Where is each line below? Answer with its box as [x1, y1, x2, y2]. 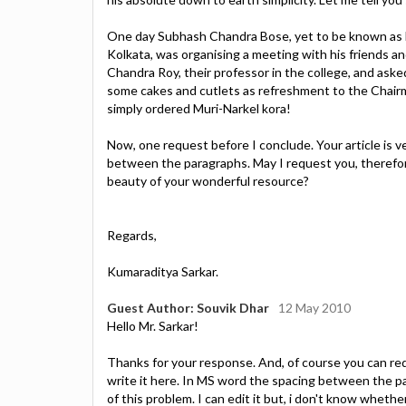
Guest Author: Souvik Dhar [107, 299, 269, 315]
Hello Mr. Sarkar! [107, 317, 198, 333]
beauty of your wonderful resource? [107, 172, 309, 188]
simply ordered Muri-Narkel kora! [107, 100, 291, 116]
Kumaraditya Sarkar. [107, 263, 218, 279]
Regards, [107, 227, 157, 243]
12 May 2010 [278, 299, 351, 315]
